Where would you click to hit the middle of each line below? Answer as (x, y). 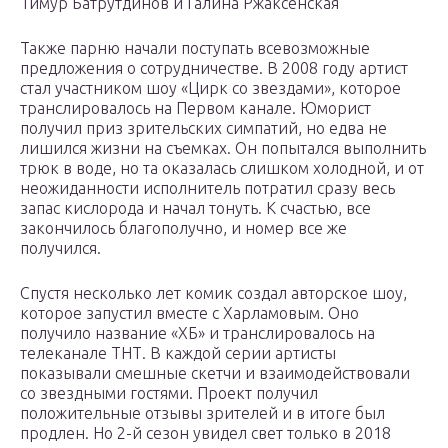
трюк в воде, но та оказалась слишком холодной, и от (222, 168)
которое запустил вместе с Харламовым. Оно (189, 313)
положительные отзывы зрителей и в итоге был (202, 413)
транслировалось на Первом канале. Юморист (195, 108)
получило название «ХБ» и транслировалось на (197, 333)
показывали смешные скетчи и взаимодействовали (215, 373)
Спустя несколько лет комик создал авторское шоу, (213, 293)
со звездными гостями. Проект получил (169, 393)
